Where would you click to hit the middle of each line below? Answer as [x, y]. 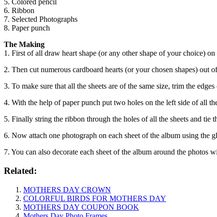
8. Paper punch [27, 28]
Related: [20, 170]
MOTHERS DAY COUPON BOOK [81, 207]
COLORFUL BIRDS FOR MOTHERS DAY [95, 198]
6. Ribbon [19, 11]
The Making [24, 45]
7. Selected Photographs [41, 19]
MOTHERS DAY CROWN [67, 189]
